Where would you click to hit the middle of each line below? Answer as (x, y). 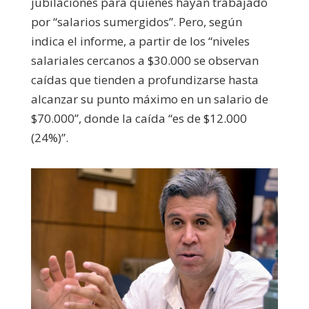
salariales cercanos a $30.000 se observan (144, 60)
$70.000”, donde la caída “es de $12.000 (139, 118)
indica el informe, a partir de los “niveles (140, 41)
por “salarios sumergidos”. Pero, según (136, 21)
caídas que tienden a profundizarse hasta (144, 79)
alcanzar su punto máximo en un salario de (149, 99)
